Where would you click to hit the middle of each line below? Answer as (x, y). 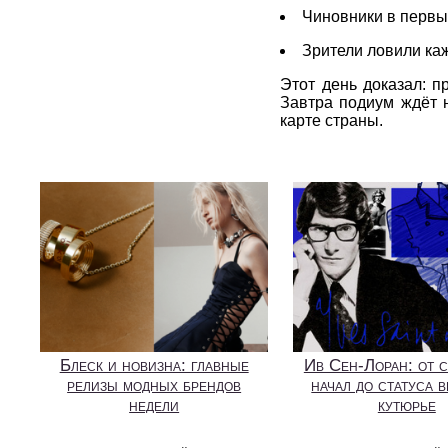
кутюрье (406, 406)
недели (154, 406)
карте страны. (332, 120)
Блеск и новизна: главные (154, 366)
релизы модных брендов (154, 386)
